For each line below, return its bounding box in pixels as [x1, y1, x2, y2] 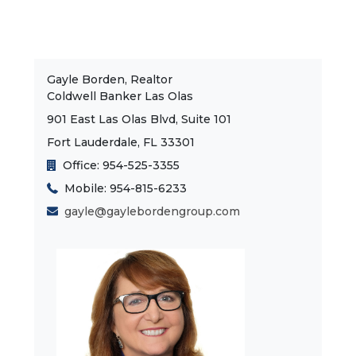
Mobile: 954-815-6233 [58, 181, 187, 195]
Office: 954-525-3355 [56, 158, 180, 172]
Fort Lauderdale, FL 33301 [47, 135, 195, 149]
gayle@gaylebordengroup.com [64, 204, 240, 219]
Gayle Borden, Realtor [47, 72, 172, 87]
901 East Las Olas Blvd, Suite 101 [47, 112, 231, 126]
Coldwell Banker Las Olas [47, 89, 193, 103]
